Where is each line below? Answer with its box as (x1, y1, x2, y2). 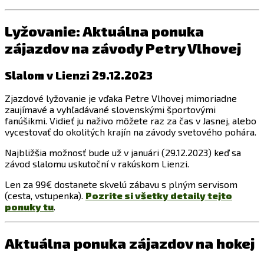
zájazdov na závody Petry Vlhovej (5, 39, 241, 57)
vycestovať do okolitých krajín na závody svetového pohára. (5, 126, 256, 138)
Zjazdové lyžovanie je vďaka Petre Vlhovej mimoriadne (5, 93, 237, 104)
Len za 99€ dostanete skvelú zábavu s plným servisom (5, 179, 237, 190)
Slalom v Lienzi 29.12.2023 (5, 68, 153, 82)
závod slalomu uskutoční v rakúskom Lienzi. (5, 158, 189, 170)
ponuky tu (5, 201, 54, 213)
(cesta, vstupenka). (5, 190, 85, 202)
